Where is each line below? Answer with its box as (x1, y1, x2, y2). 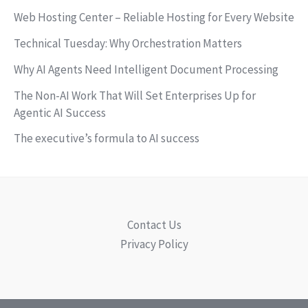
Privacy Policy (120, 236, 188, 252)
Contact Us (126, 217, 181, 232)
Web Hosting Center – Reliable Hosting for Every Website (14, 10, 294, 25)
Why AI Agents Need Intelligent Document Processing (14, 61, 278, 77)
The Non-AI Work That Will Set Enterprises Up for (14, 87, 256, 103)
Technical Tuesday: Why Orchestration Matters (14, 36, 242, 52)
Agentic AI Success (14, 104, 106, 120)
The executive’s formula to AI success (14, 131, 199, 146)
